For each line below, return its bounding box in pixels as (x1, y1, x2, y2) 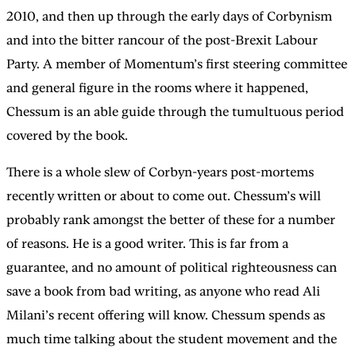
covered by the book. (6, 127, 128, 143)
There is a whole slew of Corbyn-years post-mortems (6, 164, 314, 180)
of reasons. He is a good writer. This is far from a (6, 235, 288, 251)
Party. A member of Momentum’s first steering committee (6, 56, 347, 72)
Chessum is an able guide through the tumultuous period (6, 103, 344, 119)
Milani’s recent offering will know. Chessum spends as (6, 307, 325, 323)
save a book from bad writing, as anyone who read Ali (6, 283, 320, 299)
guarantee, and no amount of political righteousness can (6, 259, 337, 275)
